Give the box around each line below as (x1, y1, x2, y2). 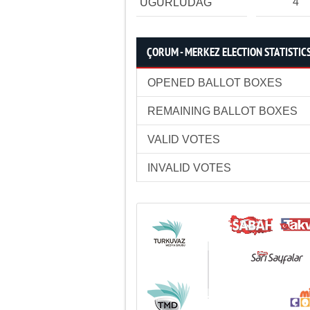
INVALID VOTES (147, 162, 231, 174)
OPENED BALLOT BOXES (147, 77, 282, 89)
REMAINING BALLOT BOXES (147, 105, 298, 117)
